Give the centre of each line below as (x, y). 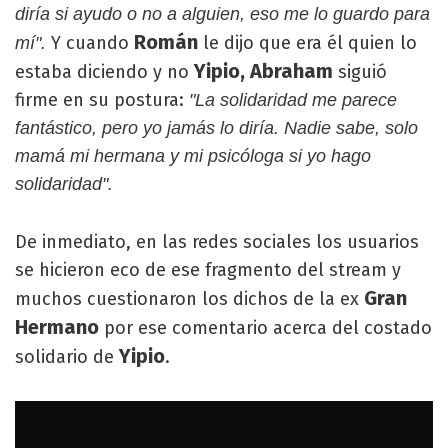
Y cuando (90, 43)
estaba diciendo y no (104, 72)
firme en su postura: (99, 100)
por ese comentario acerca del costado (265, 328)
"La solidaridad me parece (290, 100)
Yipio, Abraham (263, 71)
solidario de (67, 357)
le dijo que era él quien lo (307, 43)
